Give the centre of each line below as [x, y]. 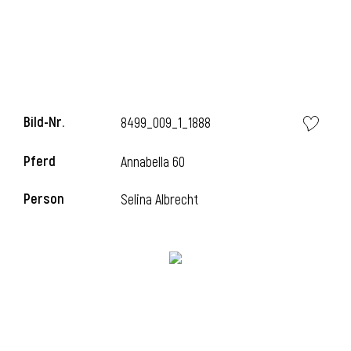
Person [44, 199]
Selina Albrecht [160, 200]
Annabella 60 [153, 163]
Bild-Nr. [44, 123]
